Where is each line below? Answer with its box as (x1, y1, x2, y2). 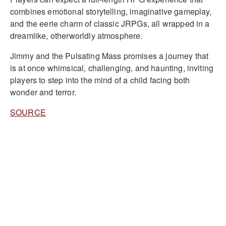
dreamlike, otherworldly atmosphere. (10, 30, 143, 42)
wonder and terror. (10, 86, 76, 98)
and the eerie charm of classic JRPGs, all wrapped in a (10, 18, 210, 30)
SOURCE (10, 106, 46, 119)
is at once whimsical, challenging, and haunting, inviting (10, 62, 214, 74)
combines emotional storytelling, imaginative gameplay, (10, 6, 212, 18)
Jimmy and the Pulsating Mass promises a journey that (10, 50, 209, 62)
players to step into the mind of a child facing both (10, 74, 190, 86)
